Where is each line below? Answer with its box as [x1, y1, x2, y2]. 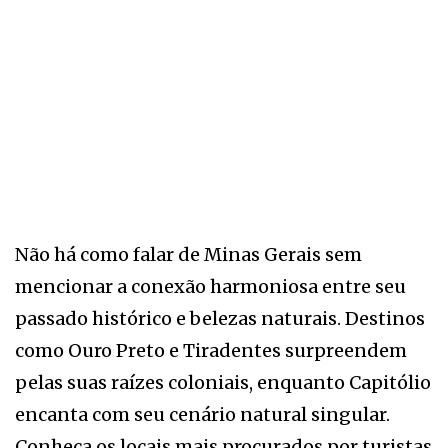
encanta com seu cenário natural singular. [15, 402, 390, 426]
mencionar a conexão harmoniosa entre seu [15, 274, 406, 298]
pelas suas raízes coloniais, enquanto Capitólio [15, 370, 431, 394]
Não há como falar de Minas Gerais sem [15, 242, 362, 266]
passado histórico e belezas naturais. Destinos [15, 306, 425, 330]
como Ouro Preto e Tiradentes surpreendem [15, 338, 407, 362]
